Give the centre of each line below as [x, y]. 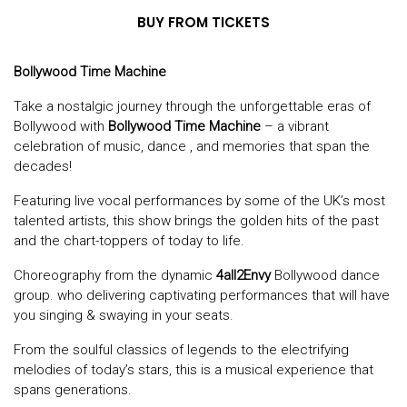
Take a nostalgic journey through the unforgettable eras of [192, 107]
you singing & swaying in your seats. [124, 316]
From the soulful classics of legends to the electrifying [181, 350]
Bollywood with [61, 127]
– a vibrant [297, 127]
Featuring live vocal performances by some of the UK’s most [199, 201]
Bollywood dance [325, 276]
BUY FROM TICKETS [203, 23]
